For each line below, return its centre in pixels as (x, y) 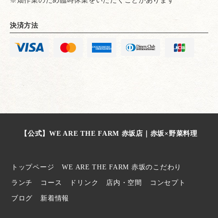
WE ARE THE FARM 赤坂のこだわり (122, 167)
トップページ (33, 167)
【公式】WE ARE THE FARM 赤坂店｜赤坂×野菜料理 (109, 133)
